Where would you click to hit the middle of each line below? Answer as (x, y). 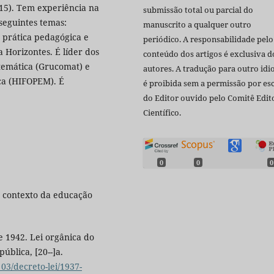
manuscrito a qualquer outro (197, 24)
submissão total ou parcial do (198, 10)
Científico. (162, 113)
